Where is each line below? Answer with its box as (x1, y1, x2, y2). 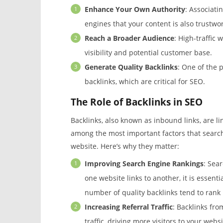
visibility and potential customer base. (84, 48, 212, 58)
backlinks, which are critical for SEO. (84, 77, 205, 87)
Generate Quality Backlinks (84, 62, 178, 72)
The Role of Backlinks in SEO (70, 96, 203, 109)
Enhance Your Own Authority (84, 4, 185, 14)
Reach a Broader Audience (84, 33, 174, 43)
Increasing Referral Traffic (84, 202, 173, 212)
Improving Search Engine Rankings (84, 159, 204, 169)
